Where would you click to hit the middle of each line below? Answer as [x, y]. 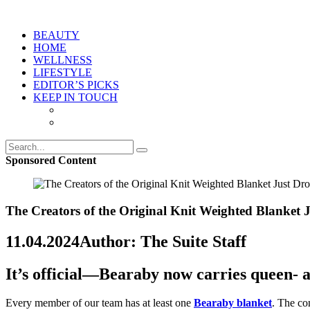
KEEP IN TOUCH [75, 97]
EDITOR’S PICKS [76, 85]
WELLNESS [63, 60]
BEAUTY [56, 35]
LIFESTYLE [63, 72]
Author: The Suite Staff [163, 241]
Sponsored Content [51, 160]
